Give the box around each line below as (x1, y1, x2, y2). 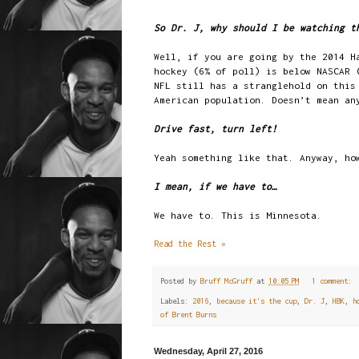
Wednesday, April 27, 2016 (154, 346, 263, 357)
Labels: (160, 296, 192, 306)
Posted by (160, 276, 200, 286)
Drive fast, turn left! (154, 123, 277, 135)
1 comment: (311, 276, 356, 286)
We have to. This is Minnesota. (154, 209, 322, 221)
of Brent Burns (160, 310, 216, 320)
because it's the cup (216, 296, 296, 306)
